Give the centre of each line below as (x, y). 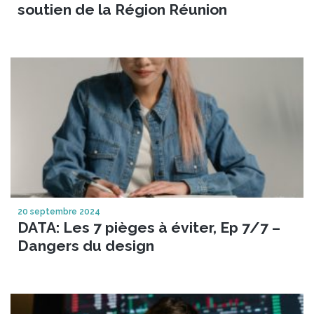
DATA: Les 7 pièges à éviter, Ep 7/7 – (149, 227)
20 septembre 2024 (59, 211)
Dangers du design (86, 245)
